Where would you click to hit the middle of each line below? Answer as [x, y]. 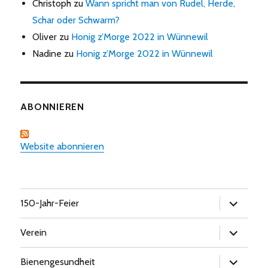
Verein [34, 233]
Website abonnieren [63, 146]
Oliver [45, 36]
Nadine [47, 53]
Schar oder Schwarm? [76, 20]
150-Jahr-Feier [50, 203]
